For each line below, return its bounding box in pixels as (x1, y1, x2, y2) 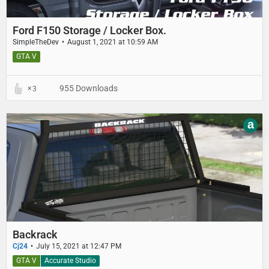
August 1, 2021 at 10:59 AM (67, 38, 158, 47)
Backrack (13, 228, 58, 241)
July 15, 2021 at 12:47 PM (36, 242, 121, 251)
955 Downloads (58, 83, 118, 94)
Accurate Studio (44, 256, 96, 265)
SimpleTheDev (13, 38, 59, 47)
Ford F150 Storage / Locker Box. (13, 24, 166, 37)
